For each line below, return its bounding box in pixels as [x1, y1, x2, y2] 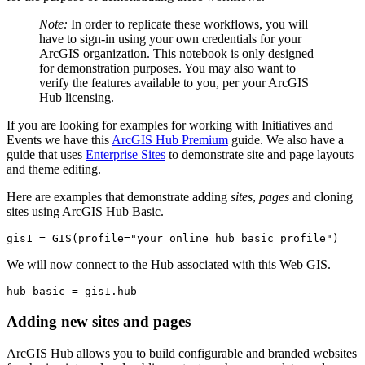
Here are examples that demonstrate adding [7, 190, 231, 204]
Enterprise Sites [86, 147, 165, 162]
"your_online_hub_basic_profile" [130, 232, 332, 245]
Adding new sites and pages [7, 312, 191, 330]
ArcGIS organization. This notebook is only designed [39, 46, 314, 61]
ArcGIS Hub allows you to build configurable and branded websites [7, 345, 357, 360]
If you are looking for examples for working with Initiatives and [7, 118, 333, 133]
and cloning [289, 190, 353, 204]
